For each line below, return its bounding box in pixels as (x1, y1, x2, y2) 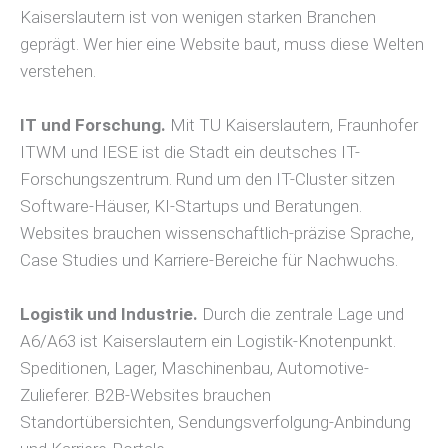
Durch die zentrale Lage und (198, 304, 404, 325)
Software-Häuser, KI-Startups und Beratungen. (20, 196, 362, 217)
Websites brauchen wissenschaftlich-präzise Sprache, (20, 223, 414, 244)
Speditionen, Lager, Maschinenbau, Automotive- (20, 358, 369, 379)
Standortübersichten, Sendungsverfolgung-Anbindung (20, 412, 411, 433)
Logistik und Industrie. (20, 304, 198, 325)
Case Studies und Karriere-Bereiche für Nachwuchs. (20, 250, 398, 271)
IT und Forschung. (20, 115, 166, 136)
